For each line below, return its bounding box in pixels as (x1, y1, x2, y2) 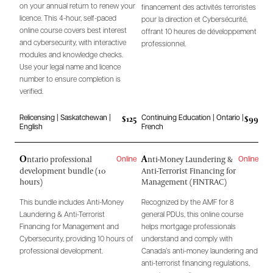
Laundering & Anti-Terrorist (19, 211, 105, 219)
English (19, 123, 43, 131)
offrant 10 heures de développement (141, 28, 257, 36)
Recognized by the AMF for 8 (141, 199, 234, 207)
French (141, 123, 163, 131)
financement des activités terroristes (141, 4, 256, 12)
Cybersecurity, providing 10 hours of (19, 235, 133, 243)
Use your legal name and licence (19, 63, 121, 71)
